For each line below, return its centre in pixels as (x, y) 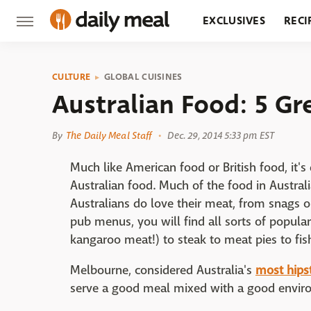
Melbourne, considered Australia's (163, 270)
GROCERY (228, 62)
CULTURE (72, 77)
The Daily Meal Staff (109, 135)
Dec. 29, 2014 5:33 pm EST (221, 135)
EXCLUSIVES (234, 20)
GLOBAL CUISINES (143, 77)
